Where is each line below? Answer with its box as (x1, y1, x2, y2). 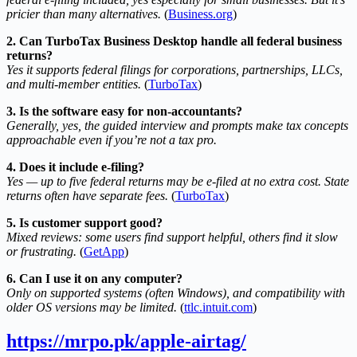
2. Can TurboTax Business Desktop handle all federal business (6, 33, 342, 48)
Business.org (168, 6, 233, 21)
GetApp (84, 244, 124, 258)
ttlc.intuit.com (184, 300, 253, 314)
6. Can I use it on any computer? (6, 271, 182, 285)
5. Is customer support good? (6, 215, 163, 229)
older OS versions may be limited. (6, 300, 177, 314)
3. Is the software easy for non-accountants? (6, 104, 242, 118)
